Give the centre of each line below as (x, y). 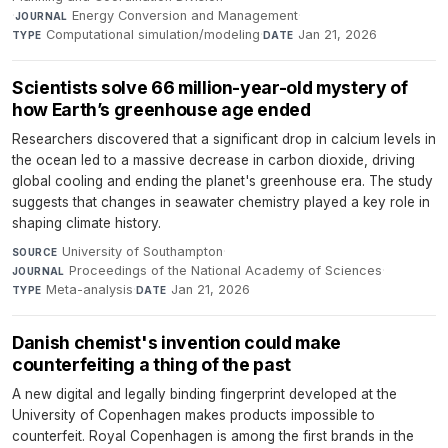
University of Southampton (142, 252)
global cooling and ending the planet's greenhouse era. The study (222, 181)
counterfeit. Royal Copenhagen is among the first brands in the (213, 436)
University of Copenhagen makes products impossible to (193, 415)
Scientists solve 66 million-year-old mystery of (210, 88)
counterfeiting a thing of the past (152, 365)
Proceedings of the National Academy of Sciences (226, 271)
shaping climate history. (86, 223)
